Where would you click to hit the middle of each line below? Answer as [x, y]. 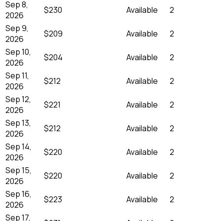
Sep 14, [18, 146]
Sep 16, [18, 194]
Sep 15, [18, 170]
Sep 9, [17, 28]
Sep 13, [18, 123]
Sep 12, [18, 99]
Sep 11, [17, 75]
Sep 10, [18, 52]
